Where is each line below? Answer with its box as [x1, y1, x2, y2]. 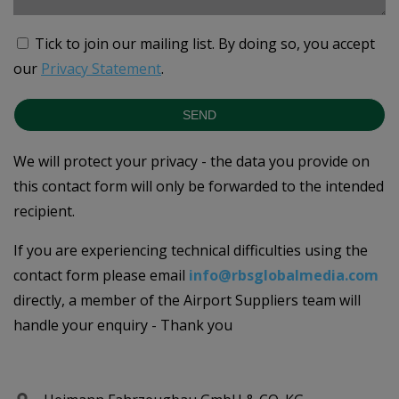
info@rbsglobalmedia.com [189, 265, 379, 286]
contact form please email [13, 265, 189, 286]
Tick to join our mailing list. [35, 34, 215, 54]
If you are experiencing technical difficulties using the [13, 240, 368, 261]
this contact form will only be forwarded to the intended [13, 176, 384, 197]
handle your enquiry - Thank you [13, 315, 232, 336]
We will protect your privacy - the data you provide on [13, 151, 370, 172]
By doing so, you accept [218, 34, 375, 54]
